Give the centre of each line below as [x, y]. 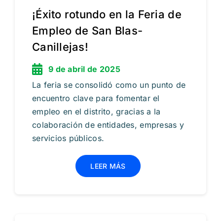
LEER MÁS [108, 166]
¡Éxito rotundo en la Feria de [107, 15]
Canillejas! [60, 47]
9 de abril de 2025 [84, 69]
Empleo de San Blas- [87, 31]
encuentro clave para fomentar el [96, 98]
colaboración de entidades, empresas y [108, 125]
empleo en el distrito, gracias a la [96, 112]
